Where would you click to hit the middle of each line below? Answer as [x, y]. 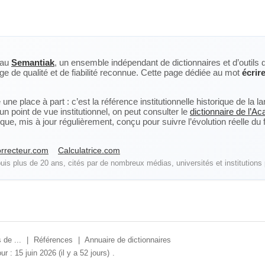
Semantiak [33, 62]
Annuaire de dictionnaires [128, 240]
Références [53, 240]
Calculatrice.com [89, 150]
